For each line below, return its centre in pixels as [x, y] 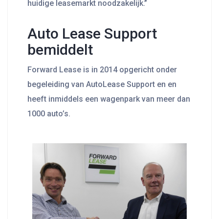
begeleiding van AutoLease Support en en [102, 84]
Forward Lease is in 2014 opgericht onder [102, 70]
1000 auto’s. [49, 114]
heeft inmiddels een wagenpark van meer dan [109, 99]
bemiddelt [60, 50]
